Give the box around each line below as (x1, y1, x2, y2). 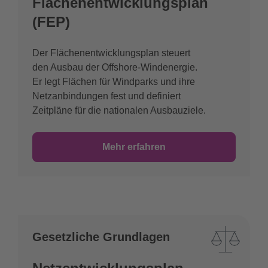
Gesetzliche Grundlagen (32, 230, 170, 244)
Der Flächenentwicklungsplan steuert (32, 48, 190, 59)
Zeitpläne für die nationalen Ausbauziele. (32, 105, 206, 116)
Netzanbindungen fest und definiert (32, 91, 181, 102)
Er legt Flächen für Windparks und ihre (32, 77, 195, 87)
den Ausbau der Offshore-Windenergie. (32, 62, 197, 73)
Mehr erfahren (102, 142, 166, 153)
